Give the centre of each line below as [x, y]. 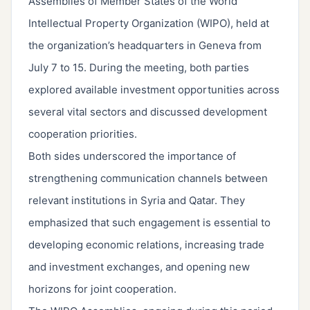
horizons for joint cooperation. [102, 289]
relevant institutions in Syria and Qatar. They [137, 201]
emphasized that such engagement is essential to [149, 223]
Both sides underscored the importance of [132, 156]
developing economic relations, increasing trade [146, 245]
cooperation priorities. [83, 134]
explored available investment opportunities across [154, 90]
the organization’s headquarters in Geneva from [145, 46]
